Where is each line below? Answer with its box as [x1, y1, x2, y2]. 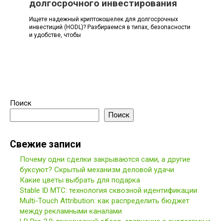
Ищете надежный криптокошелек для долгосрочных [29, 16, 178, 23]
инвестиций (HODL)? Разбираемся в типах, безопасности [29, 24, 190, 31]
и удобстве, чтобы [29, 32, 81, 39]
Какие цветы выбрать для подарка [20, 176, 140, 185]
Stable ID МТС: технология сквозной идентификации [20, 186, 197, 195]
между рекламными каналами [20, 207, 122, 216]
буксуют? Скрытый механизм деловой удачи [20, 165, 174, 175]
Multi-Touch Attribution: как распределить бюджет [20, 196, 189, 206]
